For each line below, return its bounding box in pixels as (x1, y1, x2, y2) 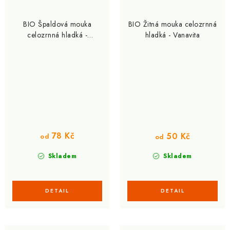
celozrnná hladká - (27, 30, 87, 41)
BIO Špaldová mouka (23, 19, 91, 30)
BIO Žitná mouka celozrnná (128, 19, 217, 30)
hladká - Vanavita (145, 30, 200, 41)
